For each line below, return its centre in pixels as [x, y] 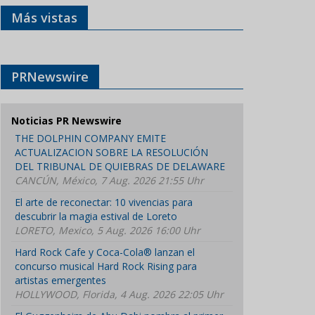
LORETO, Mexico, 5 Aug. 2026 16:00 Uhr [108, 230]
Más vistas [44, 18]
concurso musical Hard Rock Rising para [106, 266]
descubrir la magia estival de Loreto [96, 216]
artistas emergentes [60, 280]
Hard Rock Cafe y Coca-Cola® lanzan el [105, 252]
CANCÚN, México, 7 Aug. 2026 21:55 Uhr [109, 180]
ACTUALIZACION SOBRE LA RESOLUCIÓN [111, 152]
